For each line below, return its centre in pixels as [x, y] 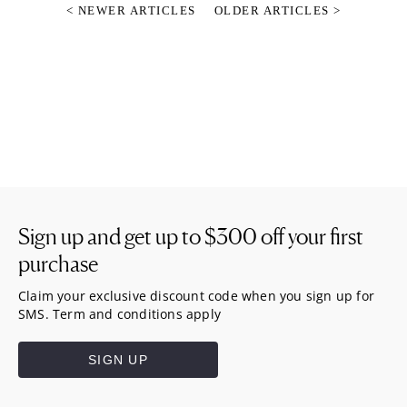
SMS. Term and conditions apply [119, 314]
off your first [310, 237]
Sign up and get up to [111, 237]
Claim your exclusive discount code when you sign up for [197, 296]
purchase [58, 264]
